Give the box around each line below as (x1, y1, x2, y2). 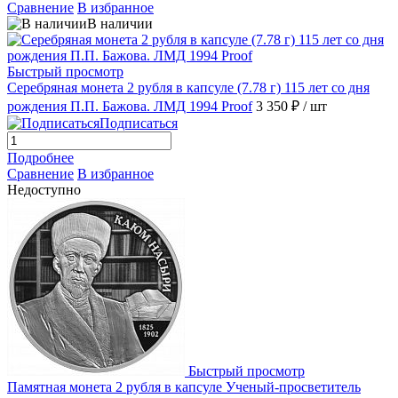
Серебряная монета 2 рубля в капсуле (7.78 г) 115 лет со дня (7, 80, 370, 96)
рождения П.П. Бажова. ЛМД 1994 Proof (7, 99, 252, 115)
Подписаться (99, 115, 178, 131)
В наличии (87, 16, 153, 32)
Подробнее (7, 150, 74, 166)
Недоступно (7, 182, 81, 198)
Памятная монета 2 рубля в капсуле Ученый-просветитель (7, 379, 361, 395)
